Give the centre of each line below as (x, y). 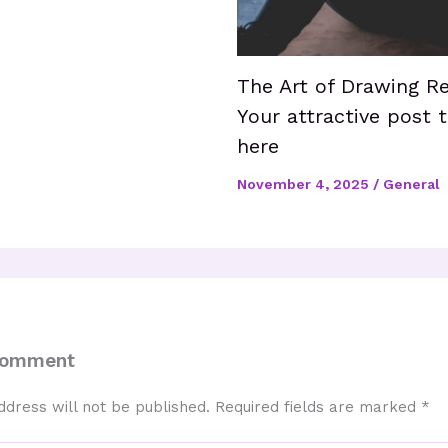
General (411, 184)
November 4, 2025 (304, 184)
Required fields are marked (317, 407)
